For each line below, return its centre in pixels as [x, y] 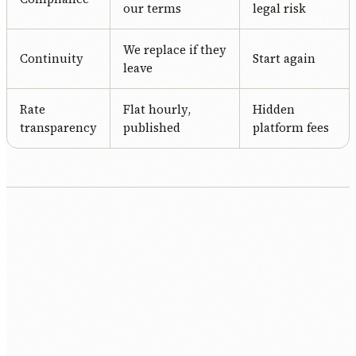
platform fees [291, 127]
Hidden [274, 109]
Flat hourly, [157, 109]
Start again [284, 58]
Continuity [52, 58]
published [152, 127]
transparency [58, 127]
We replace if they [175, 49]
